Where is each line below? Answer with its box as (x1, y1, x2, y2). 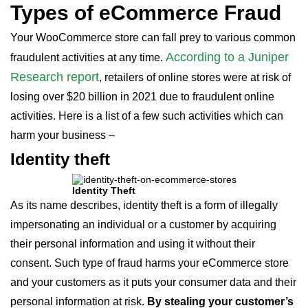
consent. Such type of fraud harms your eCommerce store (10, 257, 289, 269)
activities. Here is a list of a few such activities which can (10, 110, 283, 122)
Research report (10, 70, 99, 84)
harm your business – (10, 129, 115, 141)
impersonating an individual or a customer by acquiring (10, 219, 276, 230)
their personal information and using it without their (10, 238, 255, 250)
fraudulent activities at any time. (10, 52, 166, 63)
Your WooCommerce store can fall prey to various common (10, 32, 296, 43)
